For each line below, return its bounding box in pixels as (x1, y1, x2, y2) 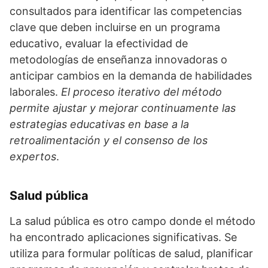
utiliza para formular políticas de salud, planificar (10, 247, 253, 260)
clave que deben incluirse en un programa (10, 21, 220, 33)
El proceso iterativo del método (61, 86, 222, 98)
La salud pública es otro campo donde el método (10, 215, 255, 227)
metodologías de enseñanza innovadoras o (10, 53, 227, 66)
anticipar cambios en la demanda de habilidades (10, 69, 252, 82)
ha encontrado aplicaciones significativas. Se (10, 231, 237, 243)
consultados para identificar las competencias (10, 5, 242, 17)
